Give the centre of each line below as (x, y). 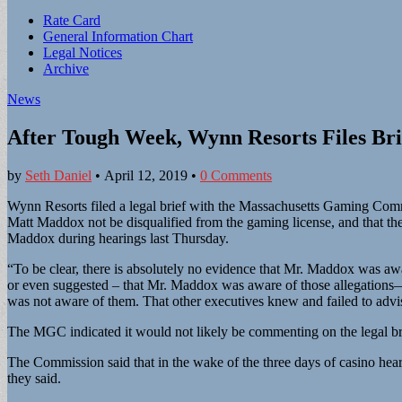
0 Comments (236, 175)
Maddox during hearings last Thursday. (118, 238)
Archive (66, 69)
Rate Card (72, 20)
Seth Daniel (58, 175)
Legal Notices (83, 52)
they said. (34, 378)
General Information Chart (118, 36)
